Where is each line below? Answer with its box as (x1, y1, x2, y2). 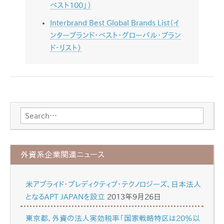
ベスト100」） (50, 1, 91, 9)
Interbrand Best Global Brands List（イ (50, 19, 179, 26)
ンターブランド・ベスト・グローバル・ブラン (50, 31, 181, 39)
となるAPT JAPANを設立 (25, 193, 105, 201)
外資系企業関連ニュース (20, 150, 104, 158)
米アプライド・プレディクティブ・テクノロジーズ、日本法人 (25, 180, 201, 188)
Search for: (20, 110, 59, 117)
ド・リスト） (50, 44, 81, 51)
